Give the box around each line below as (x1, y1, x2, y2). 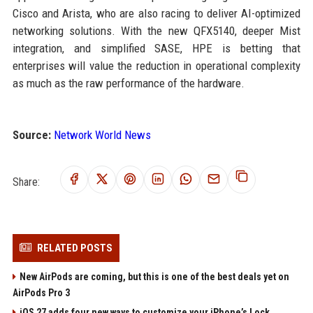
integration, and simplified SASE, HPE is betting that (12, 41, 301, 55)
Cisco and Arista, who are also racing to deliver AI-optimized (12, 6, 301, 20)
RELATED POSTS (36, 242, 112, 254)
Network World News (53, 128, 151, 142)
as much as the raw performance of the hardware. (12, 76, 245, 90)
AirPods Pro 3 (12, 287, 70, 298)
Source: (12, 128, 51, 142)
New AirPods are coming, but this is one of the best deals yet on (19, 271, 289, 282)
